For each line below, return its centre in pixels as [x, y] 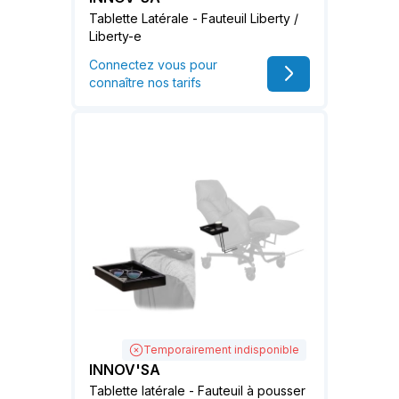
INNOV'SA [125, 369]
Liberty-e [115, 37]
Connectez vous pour [153, 65]
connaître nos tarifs [145, 83]
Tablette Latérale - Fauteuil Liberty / [194, 19]
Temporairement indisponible [221, 349]
